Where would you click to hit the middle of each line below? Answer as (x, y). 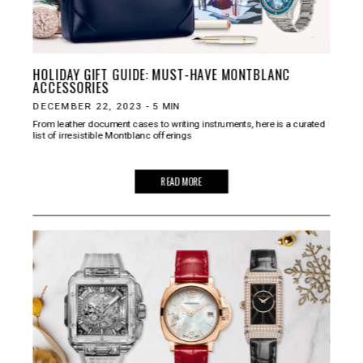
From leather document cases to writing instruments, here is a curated (179, 124)
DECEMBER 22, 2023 (88, 105)
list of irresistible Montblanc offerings (112, 135)
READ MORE (181, 181)
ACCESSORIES (71, 87)
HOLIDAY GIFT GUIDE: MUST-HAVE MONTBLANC (162, 74)
